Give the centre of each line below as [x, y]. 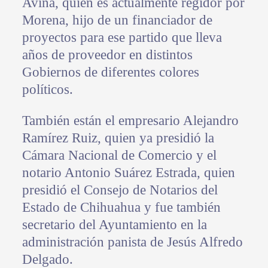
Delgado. [47, 259]
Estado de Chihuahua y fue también [121, 207]
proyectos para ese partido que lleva [122, 37]
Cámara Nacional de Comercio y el [119, 155]
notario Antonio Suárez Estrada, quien [128, 172]
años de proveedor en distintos [107, 54]
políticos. [47, 89]
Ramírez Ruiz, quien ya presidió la [118, 138]
